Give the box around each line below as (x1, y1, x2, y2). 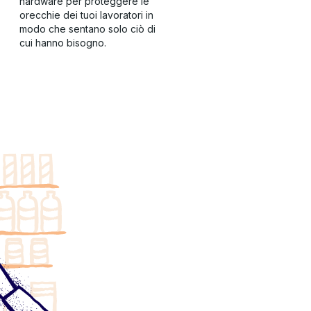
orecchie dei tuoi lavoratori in (19, 9, 153, 21)
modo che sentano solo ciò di (19, 23, 155, 35)
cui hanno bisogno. (19, 37, 106, 49)
